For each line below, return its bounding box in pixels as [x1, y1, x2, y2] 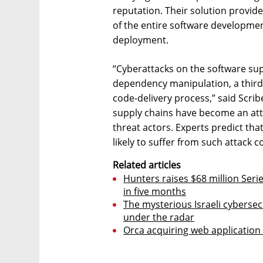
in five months [123, 184, 186, 198]
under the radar [123, 210, 194, 224]
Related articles [113, 158, 181, 171]
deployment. [113, 33, 168, 46]
